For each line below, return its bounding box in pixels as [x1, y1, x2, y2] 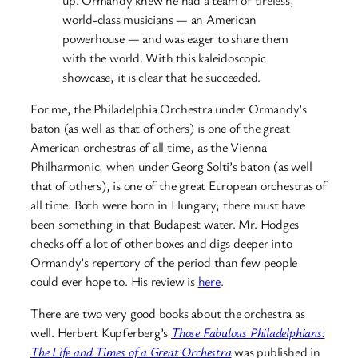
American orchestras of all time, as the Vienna [30, 137, 267, 156]
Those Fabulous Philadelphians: [171, 324, 325, 342]
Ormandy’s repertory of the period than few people [30, 253, 298, 271]
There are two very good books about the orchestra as [30, 304, 305, 323]
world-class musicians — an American [62, 10, 257, 28]
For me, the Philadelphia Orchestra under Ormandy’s [30, 99, 307, 117]
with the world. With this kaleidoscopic [62, 48, 266, 66]
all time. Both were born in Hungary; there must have [30, 195, 305, 213]
